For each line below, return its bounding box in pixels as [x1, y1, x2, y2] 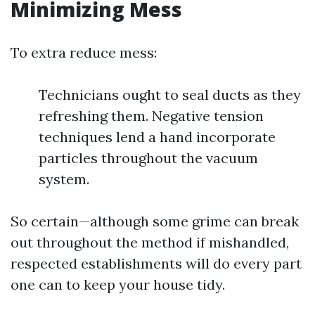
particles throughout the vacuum [39, 149, 258, 167]
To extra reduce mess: [11, 44, 157, 61]
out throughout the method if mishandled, [11, 233, 289, 251]
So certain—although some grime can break [11, 212, 299, 230]
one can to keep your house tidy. [11, 276, 225, 293]
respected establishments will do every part [11, 255, 302, 272]
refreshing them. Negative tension [39, 107, 264, 124]
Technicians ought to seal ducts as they [39, 86, 301, 103]
